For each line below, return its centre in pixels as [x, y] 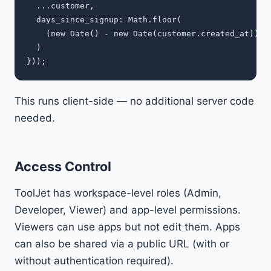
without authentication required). [94, 261]
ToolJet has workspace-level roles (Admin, [118, 193]
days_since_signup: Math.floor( [104, 20]
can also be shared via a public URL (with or [122, 244]
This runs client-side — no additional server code [134, 101]
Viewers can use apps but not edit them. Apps [127, 227]
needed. [35, 118]
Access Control [63, 167]
